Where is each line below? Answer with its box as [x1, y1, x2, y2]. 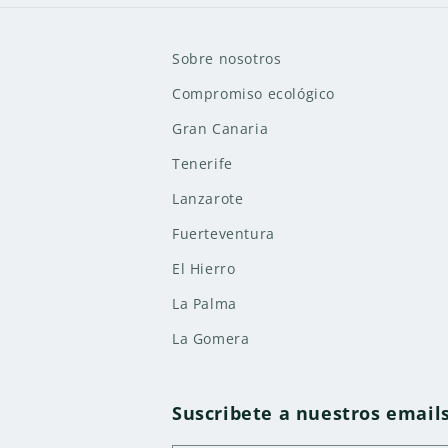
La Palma [172, 294, 237, 313]
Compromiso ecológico [172, 84, 335, 103]
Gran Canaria [172, 119, 269, 138]
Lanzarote [172, 189, 244, 208]
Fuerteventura [172, 224, 275, 243]
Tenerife [172, 154, 233, 173]
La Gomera [172, 329, 250, 348]
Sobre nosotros [172, 49, 282, 68]
